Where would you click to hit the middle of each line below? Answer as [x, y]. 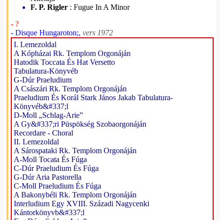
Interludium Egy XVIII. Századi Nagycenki [82, 204]
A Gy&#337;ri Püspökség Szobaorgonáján [80, 124]
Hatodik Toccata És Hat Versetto [64, 62]
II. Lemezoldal [36, 142]
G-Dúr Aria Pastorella [48, 177]
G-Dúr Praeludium [43, 80]
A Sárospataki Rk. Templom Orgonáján [75, 151]
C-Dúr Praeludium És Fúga [56, 168]
